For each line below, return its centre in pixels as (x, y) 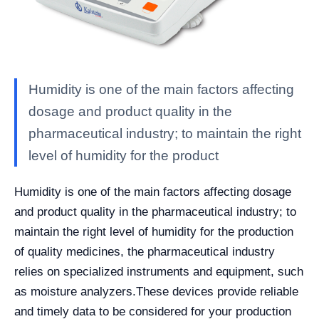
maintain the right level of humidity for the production (154, 231)
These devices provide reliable (217, 291)
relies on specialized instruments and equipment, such (159, 271)
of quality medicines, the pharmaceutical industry (145, 251)
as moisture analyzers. (75, 291)
